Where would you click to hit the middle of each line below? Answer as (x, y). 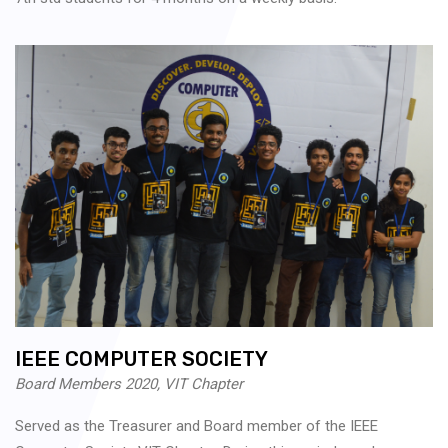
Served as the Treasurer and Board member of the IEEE (196, 425)
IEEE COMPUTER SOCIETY (141, 358)
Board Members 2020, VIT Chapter (129, 383)
